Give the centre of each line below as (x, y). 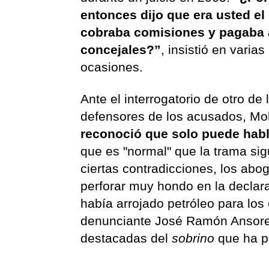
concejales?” (121, 49)
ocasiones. (114, 67)
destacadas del (126, 238)
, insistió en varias (213, 49)
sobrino (195, 238)
